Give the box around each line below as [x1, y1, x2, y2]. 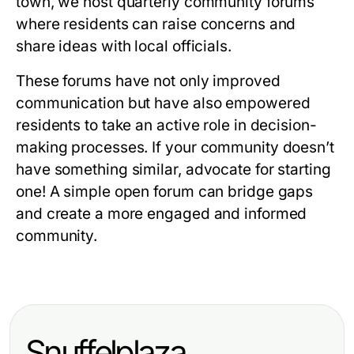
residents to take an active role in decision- [16, 116, 317, 134]
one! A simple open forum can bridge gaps [16, 183, 314, 201]
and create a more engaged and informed [16, 205, 307, 223]
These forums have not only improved [16, 72, 281, 90]
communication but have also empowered [16, 94, 311, 112]
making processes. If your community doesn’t [16, 138, 334, 156]
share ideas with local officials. [16, 37, 232, 55]
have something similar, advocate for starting [16, 160, 331, 179]
